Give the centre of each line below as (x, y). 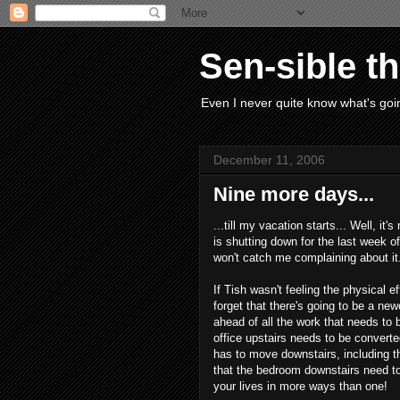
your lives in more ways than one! (300, 386)
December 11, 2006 (269, 160)
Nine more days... (294, 194)
